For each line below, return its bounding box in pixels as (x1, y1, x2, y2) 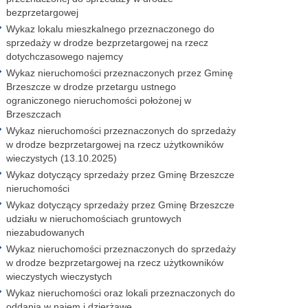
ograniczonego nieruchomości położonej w (6, 95, 191, 106)
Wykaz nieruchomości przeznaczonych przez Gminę (6, 67, 233, 78)
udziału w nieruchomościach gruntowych (6, 213, 181, 224)
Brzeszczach (6, 109, 61, 120)
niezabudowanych (6, 227, 85, 238)
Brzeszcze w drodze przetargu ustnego (6, 81, 176, 92)
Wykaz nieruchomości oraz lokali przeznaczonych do (6, 287, 235, 298)
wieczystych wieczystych (6, 271, 112, 282)
